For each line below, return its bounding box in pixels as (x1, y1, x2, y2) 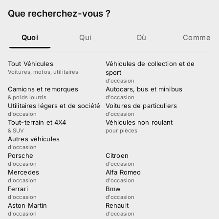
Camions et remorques (8, 85, 79, 93)
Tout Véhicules (8, 60, 53, 68)
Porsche (8, 152, 33, 160)
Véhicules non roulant (106, 118, 173, 127)
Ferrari (8, 185, 28, 193)
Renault (106, 201, 129, 210)
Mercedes (8, 168, 39, 176)
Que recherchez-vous (8, 8, 103, 19)
